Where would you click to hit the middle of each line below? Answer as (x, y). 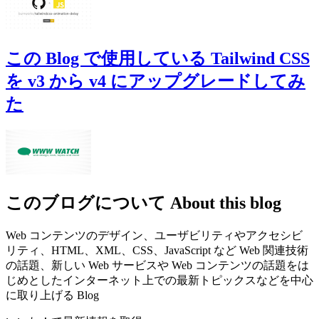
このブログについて (86, 203)
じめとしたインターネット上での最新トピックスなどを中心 (159, 281)
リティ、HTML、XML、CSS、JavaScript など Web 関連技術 (157, 251)
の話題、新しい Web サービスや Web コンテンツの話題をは (157, 266)
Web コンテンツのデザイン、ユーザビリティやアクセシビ (154, 236)
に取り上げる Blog (52, 296)
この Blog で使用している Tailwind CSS (158, 59)
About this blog (226, 203)
